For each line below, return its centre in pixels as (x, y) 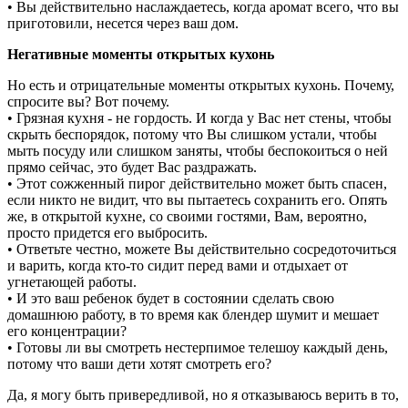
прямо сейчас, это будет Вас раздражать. (132, 167)
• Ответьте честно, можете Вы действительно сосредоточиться (202, 249)
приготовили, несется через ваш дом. (123, 23)
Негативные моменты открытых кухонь (143, 54)
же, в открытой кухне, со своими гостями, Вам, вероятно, (187, 216)
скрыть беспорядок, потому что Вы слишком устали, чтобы (192, 134)
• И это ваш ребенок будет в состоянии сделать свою (171, 298)
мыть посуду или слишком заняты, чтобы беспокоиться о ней (198, 150)
